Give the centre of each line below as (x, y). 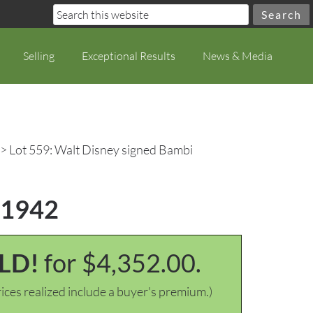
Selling (39, 56)
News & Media (238, 56)
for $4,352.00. (122, 263)
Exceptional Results (129, 56)
